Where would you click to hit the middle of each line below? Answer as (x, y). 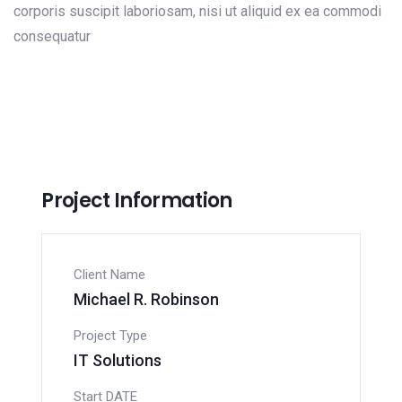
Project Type (111, 336)
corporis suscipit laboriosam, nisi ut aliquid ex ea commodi (197, 11)
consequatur (52, 36)
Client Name (110, 275)
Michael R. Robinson (147, 299)
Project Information (137, 201)
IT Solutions (118, 360)
